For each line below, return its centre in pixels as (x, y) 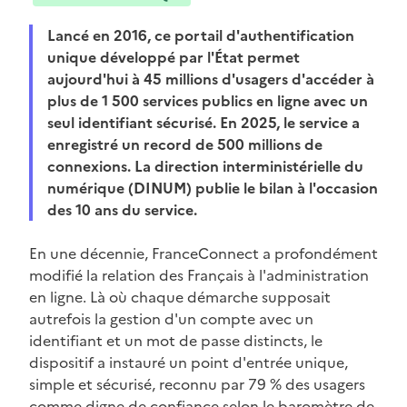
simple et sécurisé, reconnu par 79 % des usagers (197, 385)
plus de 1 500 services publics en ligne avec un (208, 101)
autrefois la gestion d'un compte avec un (171, 319)
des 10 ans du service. (122, 210)
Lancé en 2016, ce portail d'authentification (201, 36)
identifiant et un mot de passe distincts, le (176, 341)
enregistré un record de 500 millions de (185, 145)
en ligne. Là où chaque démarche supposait (180, 298)
